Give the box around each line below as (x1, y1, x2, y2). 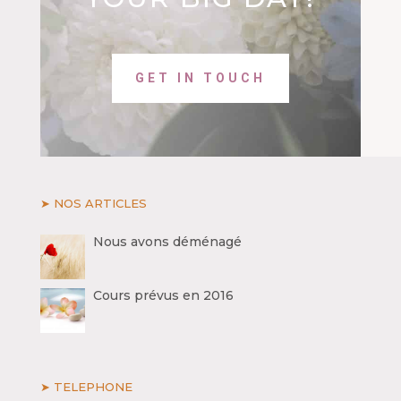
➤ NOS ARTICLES (39, 196, 147, 211)
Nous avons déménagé (92, 234, 242, 251)
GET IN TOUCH (134, 70, 266, 85)
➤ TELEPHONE (39, 380, 132, 395)
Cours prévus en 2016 (92, 287, 234, 304)
